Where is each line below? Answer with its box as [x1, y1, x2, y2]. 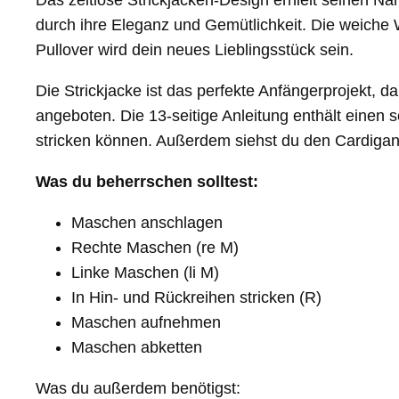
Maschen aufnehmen [71, 313, 221, 332]
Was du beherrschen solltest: [36, 173, 258, 191]
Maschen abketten [71, 338, 202, 357]
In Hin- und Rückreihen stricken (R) [71, 289, 322, 307]
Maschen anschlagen [71, 214, 223, 232]
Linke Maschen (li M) [71, 264, 219, 282]
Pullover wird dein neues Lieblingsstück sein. [36, 41, 354, 60]
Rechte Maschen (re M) [71, 239, 239, 257]
